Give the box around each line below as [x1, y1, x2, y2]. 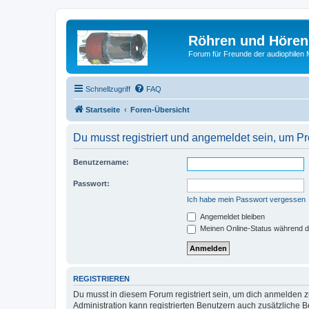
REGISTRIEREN [73, 274, 130, 283]
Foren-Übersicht [130, 105, 190, 114]
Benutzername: [73, 157, 129, 166]
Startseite [86, 105, 120, 114]
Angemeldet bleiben [198, 212, 265, 221]
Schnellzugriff [86, 84, 130, 93]
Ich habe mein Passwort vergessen [187, 195, 306, 203]
